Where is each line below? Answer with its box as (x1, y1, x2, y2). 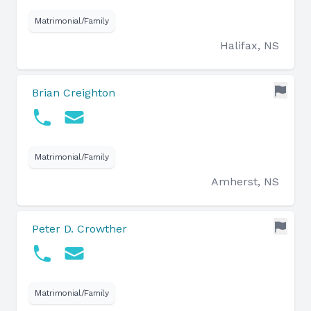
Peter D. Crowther (32, 222, 127, 235)
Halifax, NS (220, 39, 279, 52)
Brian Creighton (32, 86, 115, 99)
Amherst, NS (211, 175, 279, 188)
